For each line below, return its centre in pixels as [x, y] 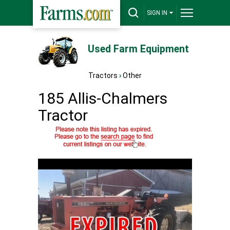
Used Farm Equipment [138, 49]
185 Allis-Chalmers [103, 98]
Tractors [103, 75]
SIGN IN [157, 13]
